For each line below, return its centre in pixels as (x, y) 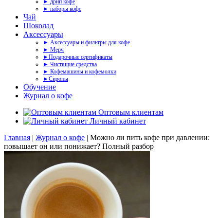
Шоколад (38, 26)
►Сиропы (55, 79)
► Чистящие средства (70, 64)
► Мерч (53, 50)
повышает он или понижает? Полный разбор (79, 146)
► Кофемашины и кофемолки (80, 72)
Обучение (40, 87)
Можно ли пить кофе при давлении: (150, 137)
